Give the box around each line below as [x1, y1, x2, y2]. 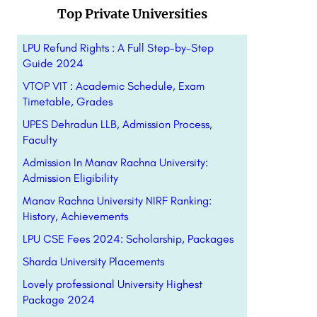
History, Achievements [22, 209, 131, 223]
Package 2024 [22, 293, 95, 306]
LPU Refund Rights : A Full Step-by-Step [22, 41, 214, 54]
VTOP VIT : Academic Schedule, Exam [22, 79, 204, 93]
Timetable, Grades [22, 95, 113, 108]
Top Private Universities [57, 6, 208, 22]
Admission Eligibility [22, 171, 118, 185]
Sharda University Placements [22, 255, 164, 268]
